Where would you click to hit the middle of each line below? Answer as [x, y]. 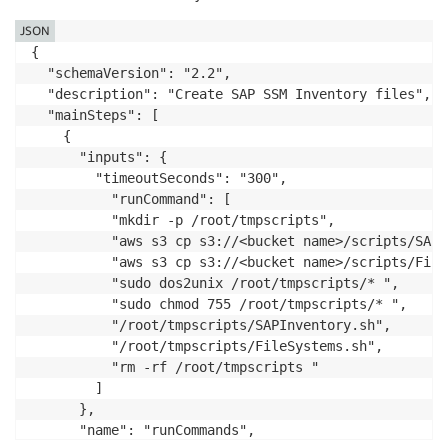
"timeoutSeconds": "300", [159, 177]
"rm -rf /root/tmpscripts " [175, 366]
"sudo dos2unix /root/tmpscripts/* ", [215, 282]
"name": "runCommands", [143, 429]
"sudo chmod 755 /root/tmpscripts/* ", [219, 303]
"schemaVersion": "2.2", [131, 72]
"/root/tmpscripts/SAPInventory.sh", [211, 324]
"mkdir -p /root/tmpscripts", [183, 219]
